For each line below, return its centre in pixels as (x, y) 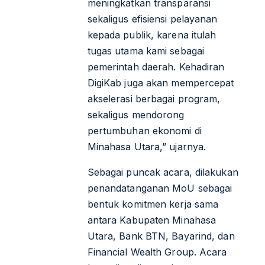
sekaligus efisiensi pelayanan (152, 19)
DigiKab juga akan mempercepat (161, 83)
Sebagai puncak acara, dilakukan (163, 172)
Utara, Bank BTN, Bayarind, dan (161, 236)
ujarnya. (186, 146)
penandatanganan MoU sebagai (160, 188)
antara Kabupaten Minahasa (152, 220)
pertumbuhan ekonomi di (144, 130)
